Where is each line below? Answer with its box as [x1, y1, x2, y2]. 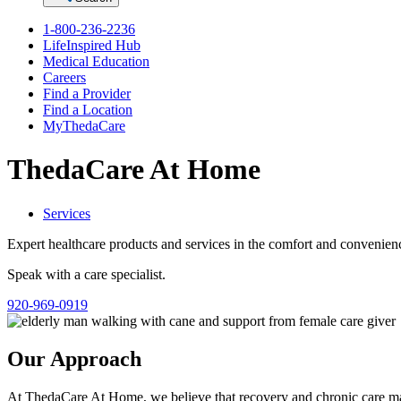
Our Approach [7, 346, 141, 371]
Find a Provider [43, 86, 131, 101]
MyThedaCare [43, 118, 125, 133]
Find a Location [43, 102, 132, 117]
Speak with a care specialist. [7, 266, 166, 282]
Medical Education [43, 54, 149, 69]
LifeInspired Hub [43, 38, 141, 53]
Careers [43, 70, 86, 85]
